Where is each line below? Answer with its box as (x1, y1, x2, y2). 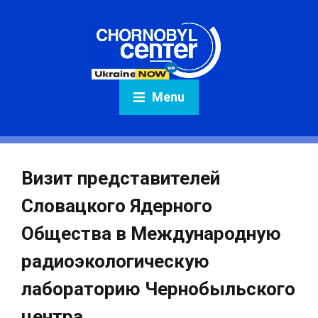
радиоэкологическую (21, 251, 209, 272)
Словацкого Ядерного (21, 195, 212, 216)
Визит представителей (21, 168, 220, 189)
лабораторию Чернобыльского (21, 278, 295, 300)
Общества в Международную (21, 223, 281, 244)
